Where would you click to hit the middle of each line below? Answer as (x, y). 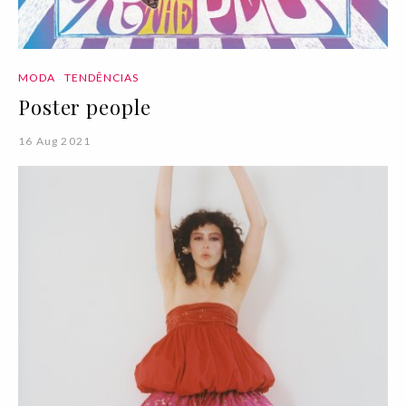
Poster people (85, 106)
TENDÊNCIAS (101, 77)
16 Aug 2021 (55, 140)
